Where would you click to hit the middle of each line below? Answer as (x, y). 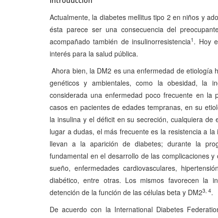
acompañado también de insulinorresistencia (120, 41)
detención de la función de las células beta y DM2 (126, 192)
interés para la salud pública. (94, 53)
